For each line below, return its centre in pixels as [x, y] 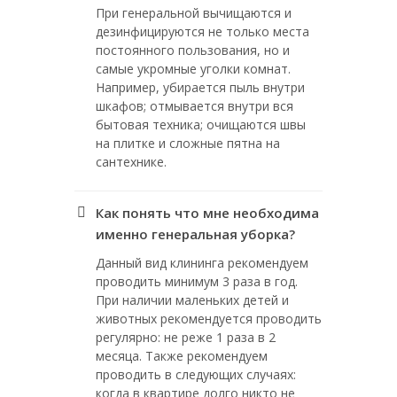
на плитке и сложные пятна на [188, 143]
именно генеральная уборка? [195, 234]
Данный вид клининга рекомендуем [202, 263]
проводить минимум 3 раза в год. [197, 281]
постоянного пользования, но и [193, 50]
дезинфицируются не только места [202, 31]
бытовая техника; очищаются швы [201, 125]
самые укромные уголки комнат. [193, 69]
